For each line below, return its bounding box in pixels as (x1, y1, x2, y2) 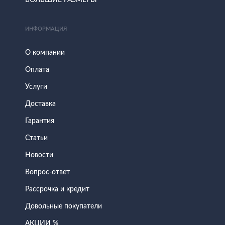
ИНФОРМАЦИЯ (25, 26, 67, 32)
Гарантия (25, 118, 54, 125)
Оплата (25, 66, 49, 73)
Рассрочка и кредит (25, 186, 89, 193)
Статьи (25, 135, 48, 142)
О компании (25, 49, 65, 56)
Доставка (25, 100, 56, 107)
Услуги (25, 83, 47, 90)
